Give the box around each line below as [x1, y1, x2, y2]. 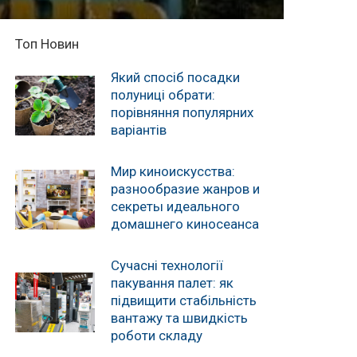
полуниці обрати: [111, 87, 216, 103]
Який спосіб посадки [111, 69, 241, 85]
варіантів [111, 122, 167, 138]
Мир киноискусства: [111, 163, 236, 179]
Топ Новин [15, 36, 80, 52]
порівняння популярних [111, 104, 254, 120]
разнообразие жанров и [111, 181, 261, 197]
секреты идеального [111, 198, 241, 214]
